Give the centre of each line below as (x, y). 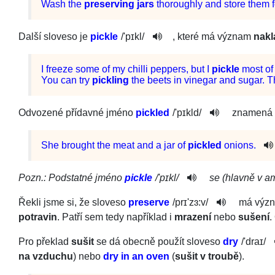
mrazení (193, 217)
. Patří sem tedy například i (116, 217)
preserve (149, 202)
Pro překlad (45, 242)
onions (239, 145)
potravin (38, 217)
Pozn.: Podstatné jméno (72, 178)
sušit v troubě (207, 256)
